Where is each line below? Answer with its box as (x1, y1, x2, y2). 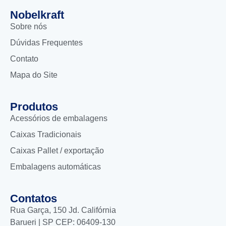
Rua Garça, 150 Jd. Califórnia (10, 205, 116, 214)
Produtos (10, 100, 58, 113)
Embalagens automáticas (10, 162, 101, 171)
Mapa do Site (10, 70, 58, 79)
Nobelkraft (10, 8, 64, 21)
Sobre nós (10, 22, 47, 31)
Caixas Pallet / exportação (10, 146, 104, 155)
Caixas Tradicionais (10, 130, 81, 139)
